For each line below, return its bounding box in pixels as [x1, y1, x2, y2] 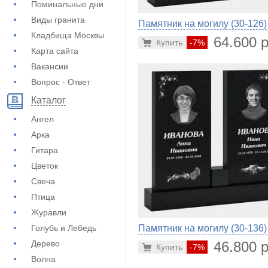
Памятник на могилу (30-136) [138, 223, 267, 233]
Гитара [31, 145, 58, 155]
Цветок [31, 161, 58, 170]
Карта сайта [31, 46, 78, 56]
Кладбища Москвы [31, 31, 104, 40]
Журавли [31, 208, 66, 217]
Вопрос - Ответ [31, 77, 90, 87]
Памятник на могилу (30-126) [138, 18, 267, 29]
